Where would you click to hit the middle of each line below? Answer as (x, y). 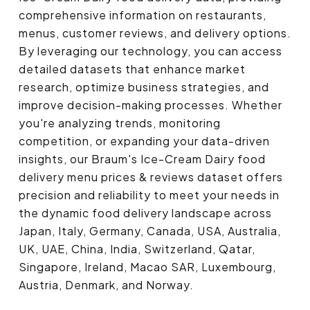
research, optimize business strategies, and (144, 87)
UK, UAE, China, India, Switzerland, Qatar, (137, 249)
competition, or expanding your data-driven (144, 141)
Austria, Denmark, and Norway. (106, 285)
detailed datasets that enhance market (132, 69)
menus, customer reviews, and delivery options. (155, 33)
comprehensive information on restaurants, (143, 15)
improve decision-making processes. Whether (151, 105)
